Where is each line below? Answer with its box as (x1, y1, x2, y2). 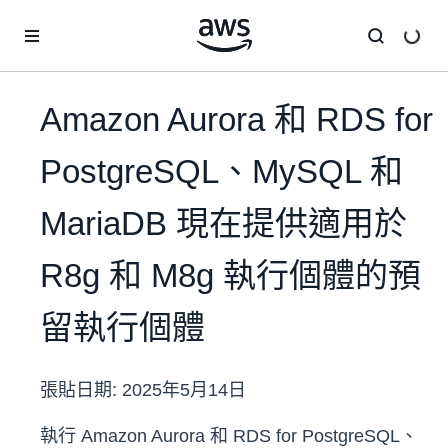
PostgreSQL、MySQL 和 (40, 153, 403, 191)
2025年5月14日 (122, 380, 246, 401)
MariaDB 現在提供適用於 (40, 205, 407, 243)
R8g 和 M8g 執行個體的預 (40, 257, 421, 295)
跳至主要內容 (9, 12, 93, 28)
